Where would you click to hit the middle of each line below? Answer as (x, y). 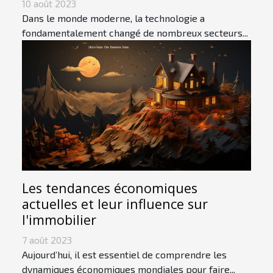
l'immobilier (59, 220)
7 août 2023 (47, 240)
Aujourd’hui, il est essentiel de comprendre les (124, 255)
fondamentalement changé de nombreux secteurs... (135, 32)
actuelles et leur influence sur (115, 204)
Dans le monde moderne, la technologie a (113, 18)
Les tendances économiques (110, 188)
